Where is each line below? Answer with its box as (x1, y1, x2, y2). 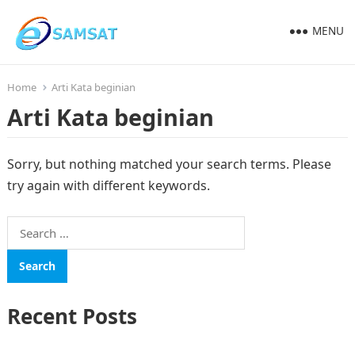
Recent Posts (6, 302, 137, 330)
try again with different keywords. (6, 177, 210, 194)
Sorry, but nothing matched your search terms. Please (6, 155, 331, 173)
